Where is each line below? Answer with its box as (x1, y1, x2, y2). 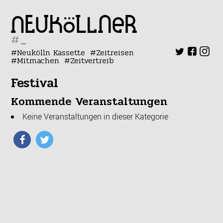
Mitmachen (17, 54, 60, 67)
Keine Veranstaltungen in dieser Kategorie (22, 111, 169, 122)
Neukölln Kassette (17, 46, 86, 59)
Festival (11, 73, 59, 93)
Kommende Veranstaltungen (11, 92, 168, 110)
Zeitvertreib (70, 54, 114, 67)
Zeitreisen (96, 46, 134, 59)
